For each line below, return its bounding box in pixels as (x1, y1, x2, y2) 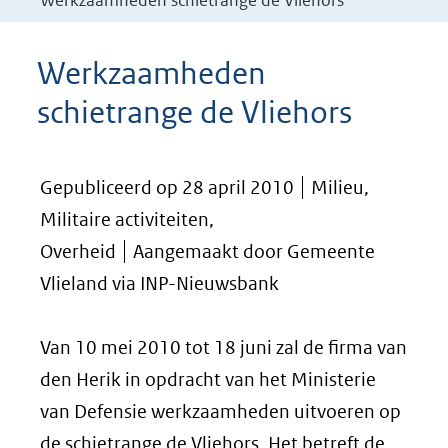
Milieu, (311, 176, 369, 199)
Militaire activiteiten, (40, 208, 214, 231)
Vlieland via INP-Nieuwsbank (40, 272, 279, 295)
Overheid (40, 240, 116, 263)
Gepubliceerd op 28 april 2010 (40, 176, 294, 199)
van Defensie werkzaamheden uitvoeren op (40, 400, 401, 423)
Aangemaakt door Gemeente (133, 240, 375, 263)
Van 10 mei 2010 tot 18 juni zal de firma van (40, 336, 407, 359)
